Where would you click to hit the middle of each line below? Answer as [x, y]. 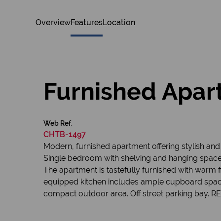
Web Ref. [58, 123]
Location [119, 22]
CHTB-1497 [65, 134]
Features [87, 22]
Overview [53, 22]
